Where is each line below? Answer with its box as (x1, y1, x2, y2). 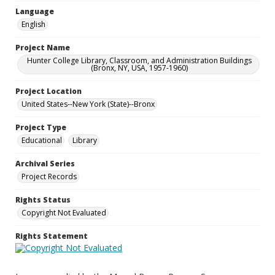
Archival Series (15, 158, 75, 169)
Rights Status (15, 195, 71, 205)
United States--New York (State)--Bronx (21, 99, 155, 109)
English (21, 19, 45, 29)
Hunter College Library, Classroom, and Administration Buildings (27, 55, 252, 66)
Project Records (21, 171, 77, 182)
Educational (21, 135, 62, 145)
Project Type (15, 122, 66, 133)
